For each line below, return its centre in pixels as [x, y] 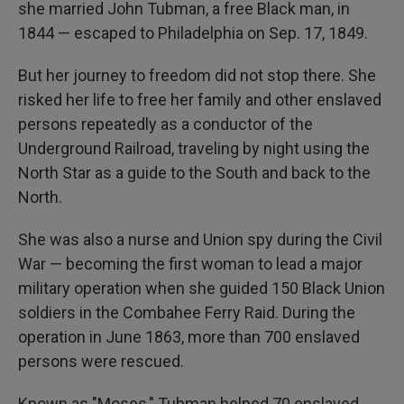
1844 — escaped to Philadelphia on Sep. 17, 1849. [193, 33]
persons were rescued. [101, 361]
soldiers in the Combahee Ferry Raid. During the [187, 312]
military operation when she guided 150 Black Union [202, 288]
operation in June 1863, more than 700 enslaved [189, 337]
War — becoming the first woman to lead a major [190, 264]
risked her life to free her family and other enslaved [200, 100]
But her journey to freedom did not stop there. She [197, 75]
